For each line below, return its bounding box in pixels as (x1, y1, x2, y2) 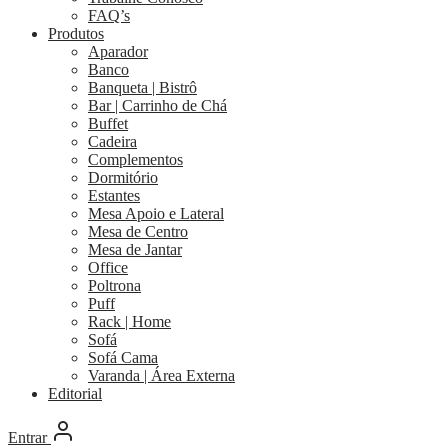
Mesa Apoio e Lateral (88, 205, 224, 223)
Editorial (48, 385, 102, 403)
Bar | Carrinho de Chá (88, 97, 227, 115)
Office (88, 259, 128, 277)
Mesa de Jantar (88, 241, 182, 259)
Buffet (88, 115, 128, 133)
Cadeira (88, 133, 137, 151)
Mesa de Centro (88, 223, 188, 241)
